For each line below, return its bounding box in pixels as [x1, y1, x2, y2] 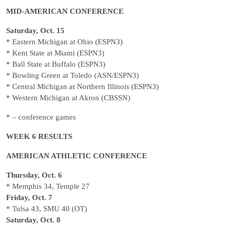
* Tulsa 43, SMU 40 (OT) [6, 205, 87, 213]
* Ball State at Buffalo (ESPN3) [6, 60, 105, 68]
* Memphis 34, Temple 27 [6, 182, 90, 190]
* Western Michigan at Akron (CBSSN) [6, 94, 130, 102]
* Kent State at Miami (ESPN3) [6, 49, 104, 57]
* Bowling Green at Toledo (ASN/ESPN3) [6, 71, 139, 79]
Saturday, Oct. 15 [6, 26, 65, 35]
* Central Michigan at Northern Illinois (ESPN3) [6, 82, 159, 91]
